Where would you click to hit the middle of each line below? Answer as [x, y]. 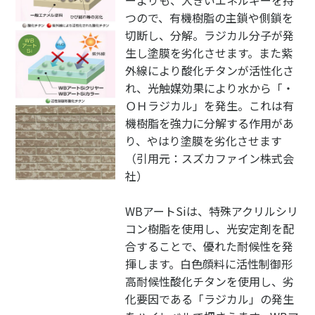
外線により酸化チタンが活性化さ [209, 70]
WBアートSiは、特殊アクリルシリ [211, 211]
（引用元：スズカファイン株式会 [209, 158]
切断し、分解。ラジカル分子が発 [209, 35]
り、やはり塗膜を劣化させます [203, 140]
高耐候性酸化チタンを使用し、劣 [209, 281]
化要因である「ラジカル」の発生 [209, 298]
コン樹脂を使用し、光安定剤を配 [209, 228]
